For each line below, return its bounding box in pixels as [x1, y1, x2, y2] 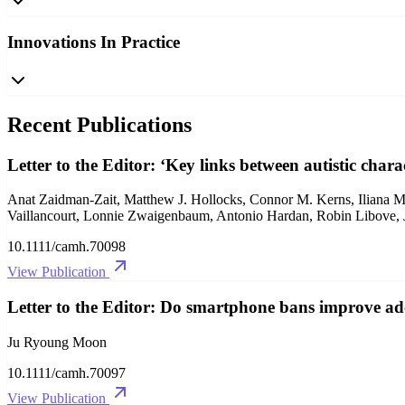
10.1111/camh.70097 [7, 364, 126, 381]
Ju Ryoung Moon [7, 334, 107, 350]
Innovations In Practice [7, 33, 180, 52]
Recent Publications [7, 112, 192, 137]
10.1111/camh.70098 [7, 239, 126, 255]
